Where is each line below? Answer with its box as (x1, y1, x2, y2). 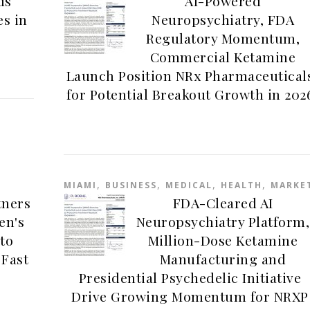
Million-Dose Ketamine (147, 231, 298, 249)
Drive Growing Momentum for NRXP (71, 287, 309, 305)
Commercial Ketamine (149, 48, 296, 66)
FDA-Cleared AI (172, 194, 273, 212)
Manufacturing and (159, 250, 286, 268)
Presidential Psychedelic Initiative (78, 268, 302, 286)
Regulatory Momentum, (146, 29, 300, 47)
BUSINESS (105, 179, 158, 191)
